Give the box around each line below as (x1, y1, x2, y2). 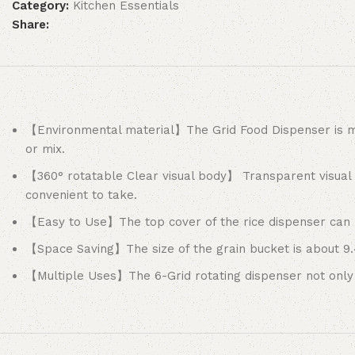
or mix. (25, 141, 66, 156)
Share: (12, 17, 49, 32)
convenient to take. (25, 187, 138, 202)
